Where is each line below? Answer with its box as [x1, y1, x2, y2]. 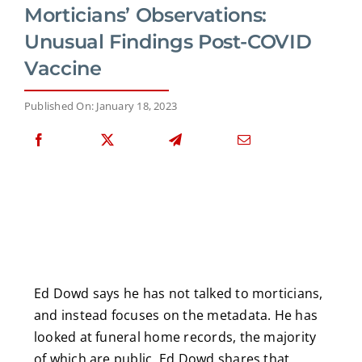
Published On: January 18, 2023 [24, 98, 178, 113]
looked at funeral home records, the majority [33, 327, 317, 346]
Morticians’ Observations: [24, 2, 267, 27]
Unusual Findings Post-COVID [24, 29, 312, 53]
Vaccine [24, 56, 102, 80]
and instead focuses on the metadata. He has [33, 305, 318, 324]
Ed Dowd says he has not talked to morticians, [33, 284, 323, 302]
